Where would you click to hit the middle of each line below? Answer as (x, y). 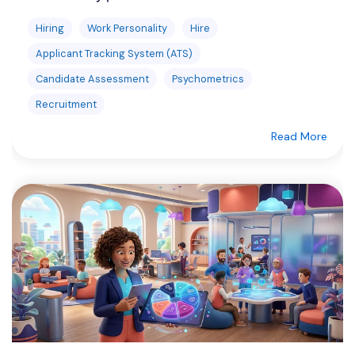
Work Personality (127, 28)
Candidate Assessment (92, 79)
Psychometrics (208, 79)
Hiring (50, 28)
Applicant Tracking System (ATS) (114, 53)
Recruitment (66, 104)
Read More (299, 136)
